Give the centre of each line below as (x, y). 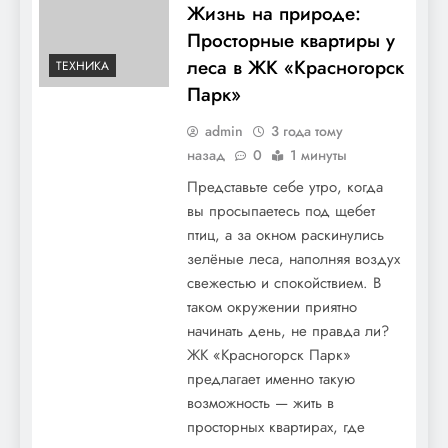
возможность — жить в (260, 402)
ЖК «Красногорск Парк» (268, 354)
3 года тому (306, 130)
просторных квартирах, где (275, 426)
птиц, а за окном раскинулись (285, 234)
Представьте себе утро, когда (284, 186)
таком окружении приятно (271, 306)
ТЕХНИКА (82, 66)
